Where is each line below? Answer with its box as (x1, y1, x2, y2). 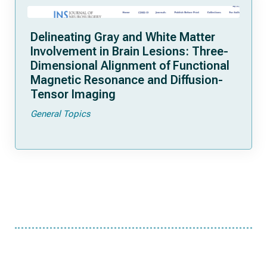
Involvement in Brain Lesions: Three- (30, 44, 228, 58)
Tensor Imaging (30, 87, 116, 101)
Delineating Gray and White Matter (30, 30, 215, 44)
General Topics (30, 108, 90, 119)
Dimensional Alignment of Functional (30, 58, 229, 73)
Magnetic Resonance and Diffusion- (30, 73, 223, 87)
